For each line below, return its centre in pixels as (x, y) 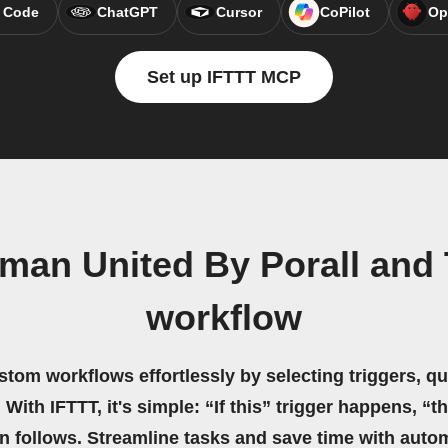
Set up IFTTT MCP (224, 77)
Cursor (238, 12)
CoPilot (344, 12)
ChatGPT (127, 12)
